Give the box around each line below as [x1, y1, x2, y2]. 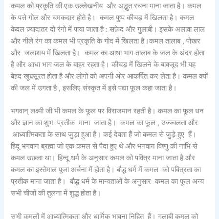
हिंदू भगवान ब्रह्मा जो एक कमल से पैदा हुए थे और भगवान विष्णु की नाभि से [11, 142, 198, 151]
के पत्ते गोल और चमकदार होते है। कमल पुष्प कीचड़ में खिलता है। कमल [11, 13, 195, 22]
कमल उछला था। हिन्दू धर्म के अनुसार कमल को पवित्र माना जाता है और [11, 153, 196, 163]
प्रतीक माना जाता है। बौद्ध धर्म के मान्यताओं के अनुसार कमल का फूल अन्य [11, 177, 204, 186]
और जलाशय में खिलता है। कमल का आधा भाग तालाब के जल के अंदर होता [11, 48, 205, 58]
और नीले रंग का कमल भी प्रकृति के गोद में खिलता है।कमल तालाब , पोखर [11, 37, 201, 46]
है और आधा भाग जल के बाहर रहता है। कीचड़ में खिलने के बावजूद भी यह [11, 60, 196, 69]
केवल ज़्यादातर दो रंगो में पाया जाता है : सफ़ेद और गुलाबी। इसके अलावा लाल [11, 25, 205, 34]
